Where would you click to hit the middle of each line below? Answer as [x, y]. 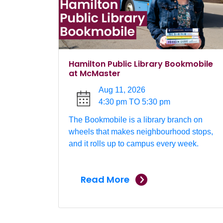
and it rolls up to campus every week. [134, 144]
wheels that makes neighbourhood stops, [141, 132]
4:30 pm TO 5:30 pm [134, 102]
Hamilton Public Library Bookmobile [141, 64]
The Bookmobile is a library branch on [136, 120]
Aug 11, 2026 [122, 90]
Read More [105, 180]
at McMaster [95, 74]
